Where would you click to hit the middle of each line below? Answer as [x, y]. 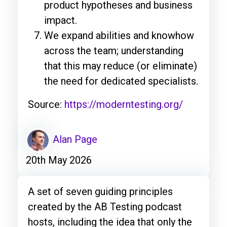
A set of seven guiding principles [100, 192]
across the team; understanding [114, 51]
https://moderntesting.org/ [124, 104]
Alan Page [74, 140]
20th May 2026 [59, 160]
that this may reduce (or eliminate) [121, 66]
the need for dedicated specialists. [121, 81]
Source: [46, 104]
